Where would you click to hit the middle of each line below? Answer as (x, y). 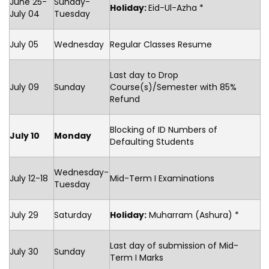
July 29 (24, 215)
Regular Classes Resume (161, 44)
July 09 (24, 87)
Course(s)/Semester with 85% (173, 87)
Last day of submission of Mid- (174, 246)
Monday (73, 136)
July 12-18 (29, 178)
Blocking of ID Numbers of (164, 130)
